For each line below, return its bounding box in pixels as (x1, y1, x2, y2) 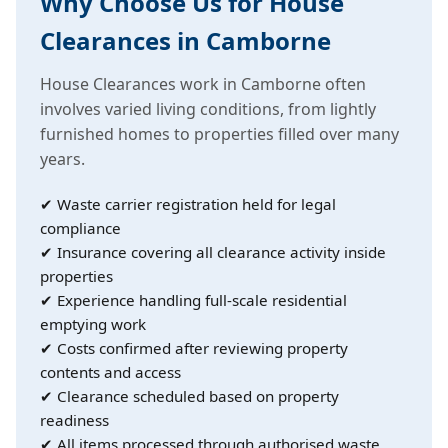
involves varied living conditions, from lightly (40, 98, 376, 120)
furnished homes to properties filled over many (40, 123, 399, 145)
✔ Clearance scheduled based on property (40, 386, 339, 406)
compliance (40, 218, 121, 238)
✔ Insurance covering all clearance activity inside (40, 242, 386, 262)
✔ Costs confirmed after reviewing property (40, 338, 348, 358)
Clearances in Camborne (40, 24, 331, 57)
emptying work (40, 314, 146, 334)
